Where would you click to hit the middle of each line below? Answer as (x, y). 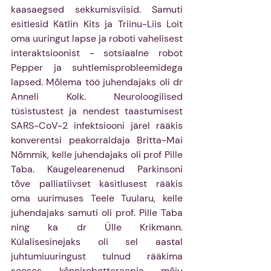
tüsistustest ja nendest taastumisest (97, 111)
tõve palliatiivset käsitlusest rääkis (97, 183)
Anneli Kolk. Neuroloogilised (97, 96)
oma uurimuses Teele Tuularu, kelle (97, 198)
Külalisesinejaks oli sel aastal (97, 241)
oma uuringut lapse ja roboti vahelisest (97, 38)
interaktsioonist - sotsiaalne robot (97, 53)
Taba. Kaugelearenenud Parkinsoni (97, 169)
